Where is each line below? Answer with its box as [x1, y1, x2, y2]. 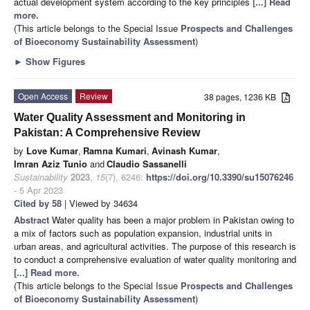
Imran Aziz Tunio [14, 156, 87, 170]
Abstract [14, 212, 52, 226]
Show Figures [23, 54, 85, 68]
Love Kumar [26, 143, 78, 157]
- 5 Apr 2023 [14, 183, 63, 197]
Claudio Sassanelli [107, 156, 187, 170]
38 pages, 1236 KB [204, 90, 282, 102]
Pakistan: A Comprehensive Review [14, 126, 200, 138]
